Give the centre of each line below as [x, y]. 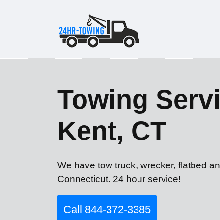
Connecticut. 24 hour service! [119, 179]
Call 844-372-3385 [107, 210]
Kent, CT [112, 131]
